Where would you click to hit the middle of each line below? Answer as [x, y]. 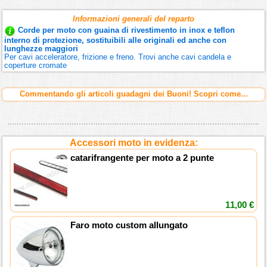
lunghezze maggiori [41, 49]
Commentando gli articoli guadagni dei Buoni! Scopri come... [133, 94]
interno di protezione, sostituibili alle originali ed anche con [116, 41]
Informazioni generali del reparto [133, 19]
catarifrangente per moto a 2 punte [142, 158]
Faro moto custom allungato [129, 225]
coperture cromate [36, 66]
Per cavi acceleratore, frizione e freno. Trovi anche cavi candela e [118, 57]
